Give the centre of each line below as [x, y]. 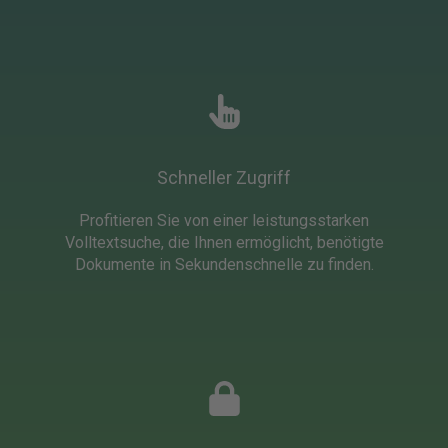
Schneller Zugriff [224, 177]
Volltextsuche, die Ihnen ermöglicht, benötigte [224, 242]
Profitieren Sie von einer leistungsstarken [224, 220]
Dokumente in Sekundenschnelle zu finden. [224, 264]
